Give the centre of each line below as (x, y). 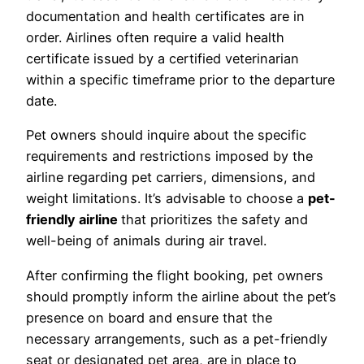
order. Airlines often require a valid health (155, 38)
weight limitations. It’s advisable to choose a (167, 199)
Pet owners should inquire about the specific (166, 135)
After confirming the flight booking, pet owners (175, 275)
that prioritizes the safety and (214, 220)
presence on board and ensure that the (149, 317)
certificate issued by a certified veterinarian (162, 59)
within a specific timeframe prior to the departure (180, 80)
